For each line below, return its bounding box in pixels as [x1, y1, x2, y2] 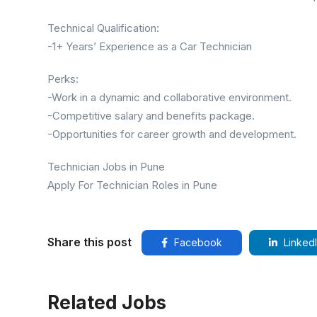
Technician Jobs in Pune [47, 160, 165, 173]
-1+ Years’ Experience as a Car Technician [47, 40, 252, 53]
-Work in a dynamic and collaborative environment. [47, 91, 292, 104]
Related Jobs [47, 292, 166, 313]
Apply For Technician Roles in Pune [47, 178, 217, 192]
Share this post [47, 235, 132, 249]
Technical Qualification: [47, 21, 159, 35]
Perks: [47, 72, 79, 86]
